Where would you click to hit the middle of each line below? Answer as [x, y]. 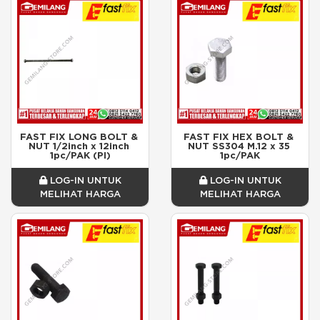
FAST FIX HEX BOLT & [239, 136]
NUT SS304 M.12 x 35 [239, 146]
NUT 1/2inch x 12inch [79, 146]
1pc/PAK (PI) [80, 155]
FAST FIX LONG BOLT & [79, 136]
